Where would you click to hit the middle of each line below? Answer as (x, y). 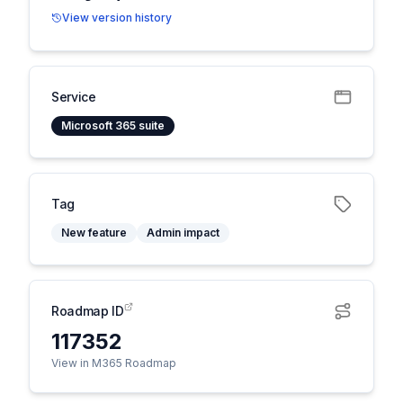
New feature (94, 233)
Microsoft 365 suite (113, 125)
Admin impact (183, 233)
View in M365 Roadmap (114, 363)
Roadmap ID (88, 311)
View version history (117, 18)
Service (74, 97)
